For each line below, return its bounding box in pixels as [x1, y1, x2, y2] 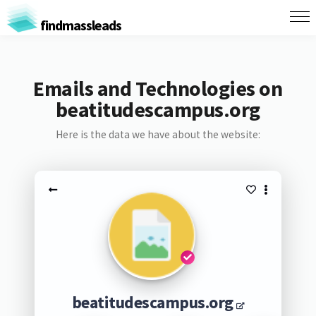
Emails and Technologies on [33, 75, 283, 102]
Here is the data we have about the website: [55, 128, 260, 141]
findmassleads [37, 16, 121, 34]
